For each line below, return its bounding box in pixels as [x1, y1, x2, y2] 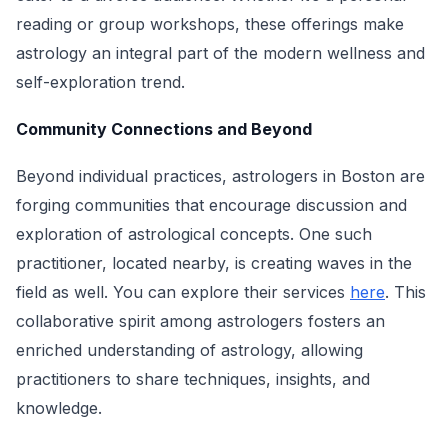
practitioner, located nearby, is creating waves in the [16, 253, 412, 273]
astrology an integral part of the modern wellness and [16, 43, 425, 63]
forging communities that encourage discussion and [16, 195, 407, 215]
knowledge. [16, 398, 102, 418]
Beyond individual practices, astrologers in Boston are [16, 166, 425, 186]
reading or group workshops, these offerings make [16, 14, 404, 34]
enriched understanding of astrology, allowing [16, 340, 363, 360]
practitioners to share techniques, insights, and [16, 369, 370, 389]
